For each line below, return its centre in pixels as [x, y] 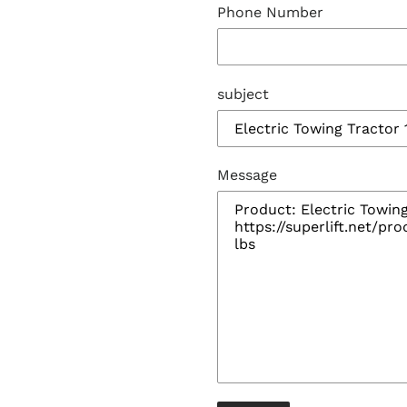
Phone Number [270, 13]
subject [243, 94]
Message [247, 175]
